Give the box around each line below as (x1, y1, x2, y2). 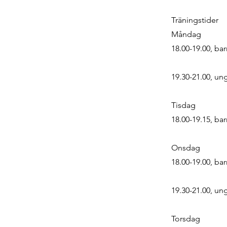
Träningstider (171, 15, 218, 25)
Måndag (171, 29, 201, 39)
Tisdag (171, 100, 196, 110)
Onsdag (171, 143, 200, 153)
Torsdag (171, 214, 200, 223)
